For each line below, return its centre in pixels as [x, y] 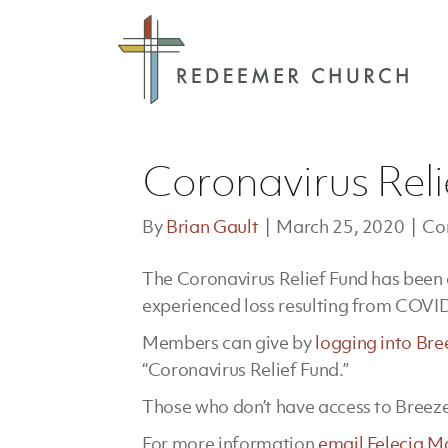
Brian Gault [212, 226]
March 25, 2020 [340, 226]
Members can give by [229, 342]
